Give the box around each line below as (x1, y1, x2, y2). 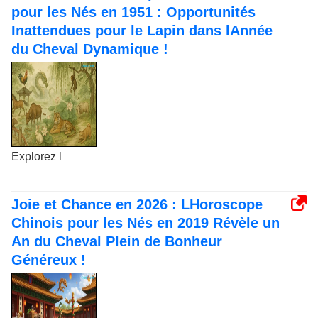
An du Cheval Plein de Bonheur (11, 234, 222, 250)
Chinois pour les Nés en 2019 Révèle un (11, 215, 280, 231)
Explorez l (11, 150, 62, 163)
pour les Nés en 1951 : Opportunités (11, 4, 256, 21)
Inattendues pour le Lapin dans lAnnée (11, 23, 273, 39)
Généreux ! (11, 252, 86, 268)
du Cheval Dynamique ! (11, 41, 168, 57)
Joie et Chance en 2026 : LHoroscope (11, 197, 263, 213)
